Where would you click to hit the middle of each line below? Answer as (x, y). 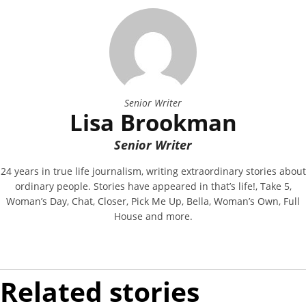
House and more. (153, 217)
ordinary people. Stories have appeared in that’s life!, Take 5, (153, 186)
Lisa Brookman (153, 123)
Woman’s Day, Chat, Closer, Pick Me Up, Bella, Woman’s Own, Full (153, 201)
